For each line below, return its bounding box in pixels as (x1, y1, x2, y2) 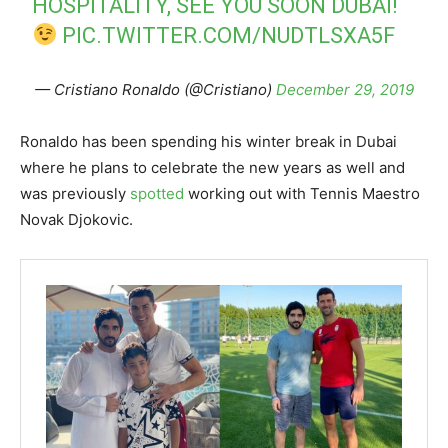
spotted (130, 184, 188, 204)
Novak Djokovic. (20, 210, 133, 230)
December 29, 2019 (275, 80, 414, 100)
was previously (20, 184, 130, 204)
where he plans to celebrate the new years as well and (20, 158, 405, 178)
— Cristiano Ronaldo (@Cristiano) (34, 80, 276, 100)
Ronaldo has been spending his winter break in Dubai (20, 132, 397, 152)
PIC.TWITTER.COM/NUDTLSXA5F (62, 23, 396, 49)
